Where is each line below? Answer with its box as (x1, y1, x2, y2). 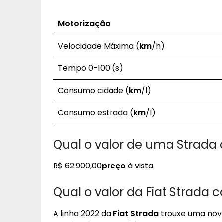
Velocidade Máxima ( (58, 40, 139, 52)
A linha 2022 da (53, 208, 113, 219)
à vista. (126, 160, 155, 171)
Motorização (58, 18, 111, 29)
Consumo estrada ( (58, 107, 133, 118)
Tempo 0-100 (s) (58, 62, 123, 74)
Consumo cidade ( (58, 85, 129, 96)
